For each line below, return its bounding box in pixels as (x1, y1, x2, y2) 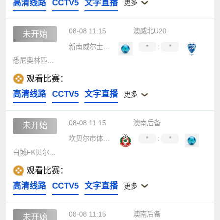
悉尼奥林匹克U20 (47, 56, 55, 65)
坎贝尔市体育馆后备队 (103, 134, 110, 142)
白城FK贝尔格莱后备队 (49, 148, 56, 157)
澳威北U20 (133, 27, 167, 35)
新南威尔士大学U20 (103, 42, 110, 51)
